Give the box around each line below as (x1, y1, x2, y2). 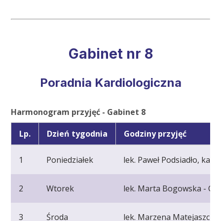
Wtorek (46, 183, 74, 194)
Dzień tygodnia (47, 128, 108, 140)
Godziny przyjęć (124, 128, 187, 140)
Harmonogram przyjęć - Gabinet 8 (11, 107, 146, 118)
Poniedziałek (46, 154, 94, 166)
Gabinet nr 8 (68, 45, 153, 63)
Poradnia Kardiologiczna (39, 75, 182, 90)
